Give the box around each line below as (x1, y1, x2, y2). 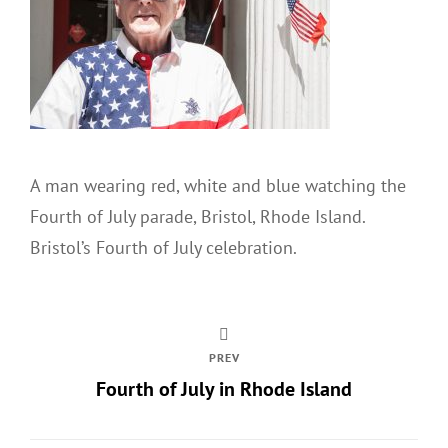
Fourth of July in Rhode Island (96, 375, 352, 402)
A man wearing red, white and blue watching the (30, 173, 406, 197)
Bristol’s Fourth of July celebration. (30, 235, 297, 259)
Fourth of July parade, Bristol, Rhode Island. (30, 204, 365, 228)
